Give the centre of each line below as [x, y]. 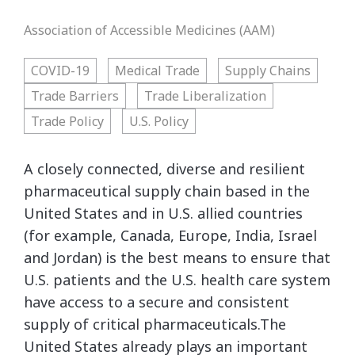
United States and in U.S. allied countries [163, 213]
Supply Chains [268, 71]
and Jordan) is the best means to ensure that [177, 258]
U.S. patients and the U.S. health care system [177, 280]
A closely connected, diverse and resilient [164, 169]
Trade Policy [67, 121]
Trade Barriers [75, 96]
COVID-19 [60, 71]
